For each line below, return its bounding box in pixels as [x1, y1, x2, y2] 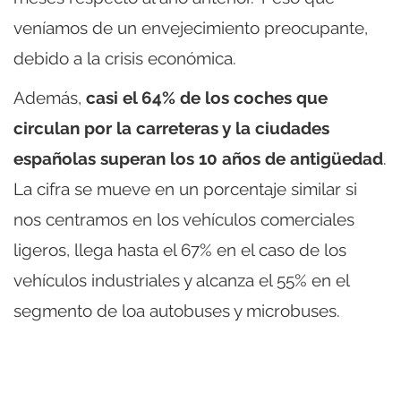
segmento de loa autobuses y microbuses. [13, 301, 340, 321]
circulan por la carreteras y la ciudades [13, 118, 329, 139]
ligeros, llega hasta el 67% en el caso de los [13, 240, 346, 260]
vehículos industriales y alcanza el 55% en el [13, 270, 349, 291]
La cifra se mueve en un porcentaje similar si [13, 179, 357, 200]
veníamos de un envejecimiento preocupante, [13, 18, 368, 38]
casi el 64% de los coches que [86, 88, 328, 108]
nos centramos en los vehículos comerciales [13, 209, 354, 230]
